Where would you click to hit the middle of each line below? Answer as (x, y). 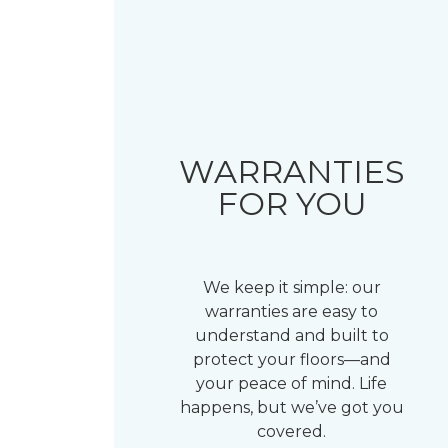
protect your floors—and (291, 359)
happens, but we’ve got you (291, 407)
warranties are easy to (292, 311)
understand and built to (291, 335)
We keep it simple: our (291, 287)
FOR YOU (291, 203)
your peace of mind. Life (292, 383)
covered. (292, 431)
